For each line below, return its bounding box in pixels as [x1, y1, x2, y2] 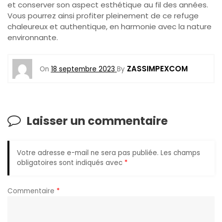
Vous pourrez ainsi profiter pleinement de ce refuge [7, 10, 199, 21]
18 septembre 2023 [51, 64, 115, 74]
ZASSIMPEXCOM [126, 63, 188, 74]
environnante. [7, 32, 58, 43]
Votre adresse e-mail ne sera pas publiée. [17, 148, 159, 158]
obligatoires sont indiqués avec [17, 158, 124, 167]
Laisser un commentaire [27, 113, 168, 129]
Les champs [161, 148, 200, 158]
